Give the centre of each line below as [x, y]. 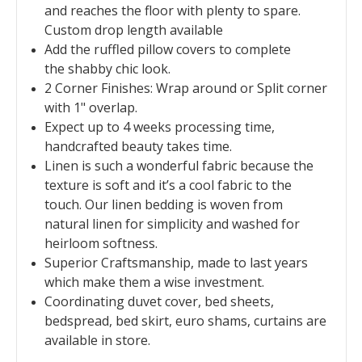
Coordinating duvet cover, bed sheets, [159, 301]
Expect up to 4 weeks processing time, [159, 126]
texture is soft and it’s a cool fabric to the [168, 185]
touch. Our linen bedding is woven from [163, 204]
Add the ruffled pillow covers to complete [167, 49]
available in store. [97, 340]
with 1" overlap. [90, 107]
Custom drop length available [133, 29]
